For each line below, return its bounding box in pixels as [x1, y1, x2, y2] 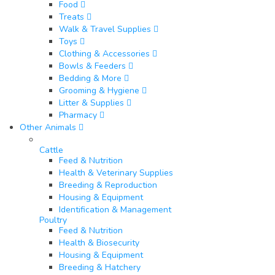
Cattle [39, 144, 63, 157]
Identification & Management [59, 204, 171, 216]
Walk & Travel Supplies [59, 23, 151, 36]
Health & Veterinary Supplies [59, 167, 173, 179]
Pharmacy [59, 109, 97, 122]
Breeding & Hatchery [59, 261, 141, 274]
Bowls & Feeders [59, 60, 126, 72]
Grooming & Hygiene [59, 85, 139, 97]
